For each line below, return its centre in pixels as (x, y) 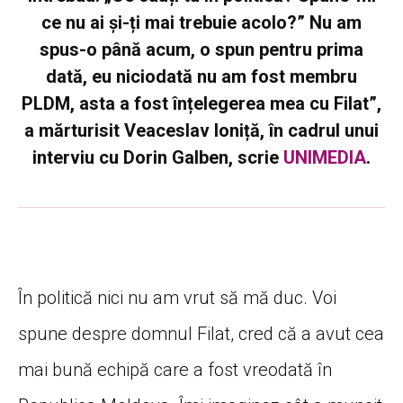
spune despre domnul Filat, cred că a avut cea (201, 333)
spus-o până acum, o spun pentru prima (201, 49)
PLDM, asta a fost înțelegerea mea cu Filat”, (201, 103)
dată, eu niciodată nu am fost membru (201, 76)
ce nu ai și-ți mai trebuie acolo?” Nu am (201, 22)
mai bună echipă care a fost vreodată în (175, 369)
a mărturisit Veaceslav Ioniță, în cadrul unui (201, 130)
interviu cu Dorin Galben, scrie (158, 157)
